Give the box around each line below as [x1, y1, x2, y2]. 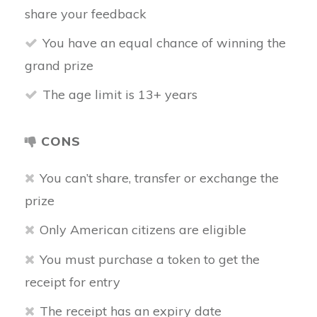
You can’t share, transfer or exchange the [40, 170, 279, 186]
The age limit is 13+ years [42, 86, 197, 103]
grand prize [25, 57, 93, 74]
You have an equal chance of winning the [42, 35, 286, 51]
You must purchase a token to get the [40, 251, 260, 267]
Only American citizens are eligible [40, 221, 246, 238]
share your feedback [25, 6, 146, 22]
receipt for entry [25, 274, 120, 290]
